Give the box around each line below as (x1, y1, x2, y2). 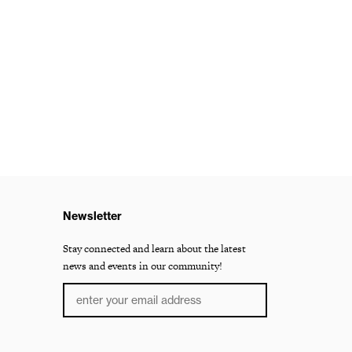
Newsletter (63, 209, 122, 223)
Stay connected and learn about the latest (63, 241, 246, 256)
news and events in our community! (63, 258, 222, 273)
